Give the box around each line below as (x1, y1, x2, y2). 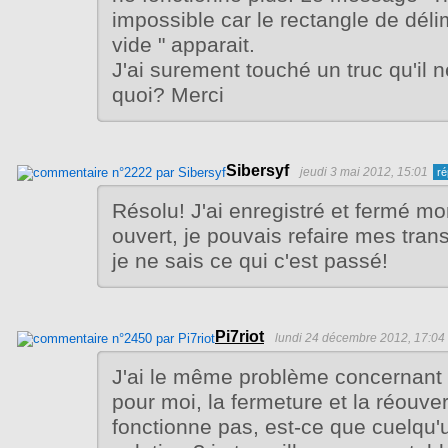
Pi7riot (215, 327, 264, 345)
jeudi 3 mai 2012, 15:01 (300, 164, 428, 179)
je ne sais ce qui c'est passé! (112, 248, 388, 273)
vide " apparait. (112, 32, 255, 57)
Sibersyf (226, 161, 289, 179)
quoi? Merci (112, 82, 224, 107)
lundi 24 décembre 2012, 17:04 (275, 330, 445, 345)
